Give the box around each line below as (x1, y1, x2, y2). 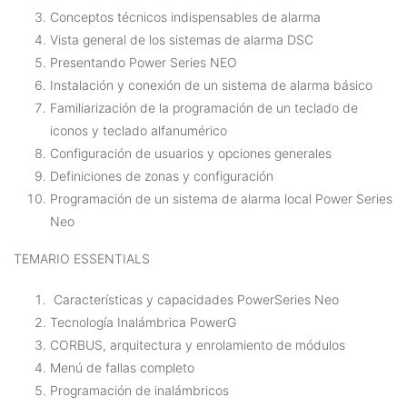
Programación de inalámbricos (50, 382, 229, 398)
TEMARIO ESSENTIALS (14, 251, 150, 266)
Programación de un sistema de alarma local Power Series (50, 191, 392, 206)
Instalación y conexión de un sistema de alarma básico (50, 77, 372, 93)
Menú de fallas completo (50, 360, 194, 375)
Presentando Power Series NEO (50, 55, 237, 70)
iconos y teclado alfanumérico (50, 123, 227, 138)
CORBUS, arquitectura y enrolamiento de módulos (50, 337, 345, 352)
